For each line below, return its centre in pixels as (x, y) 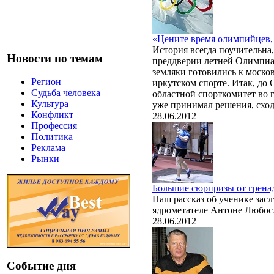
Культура (50, 104)
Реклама (48, 148)
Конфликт (52, 115)
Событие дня (41, 266)
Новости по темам (55, 58)
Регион (46, 82)
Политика (52, 137)
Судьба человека (66, 93)
